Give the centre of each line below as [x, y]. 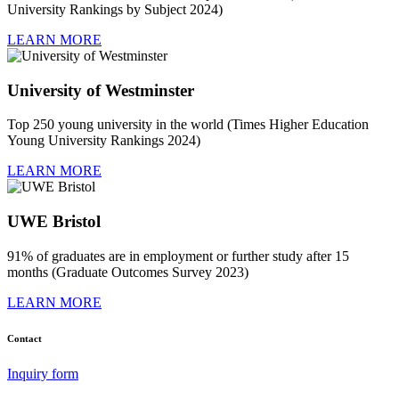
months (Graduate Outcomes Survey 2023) [128, 272]
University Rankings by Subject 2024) [115, 10]
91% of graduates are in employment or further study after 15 [178, 256]
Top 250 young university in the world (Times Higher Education [188, 125]
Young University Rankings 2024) [104, 141]
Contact [24, 338]
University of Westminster [101, 90]
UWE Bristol [54, 222]
